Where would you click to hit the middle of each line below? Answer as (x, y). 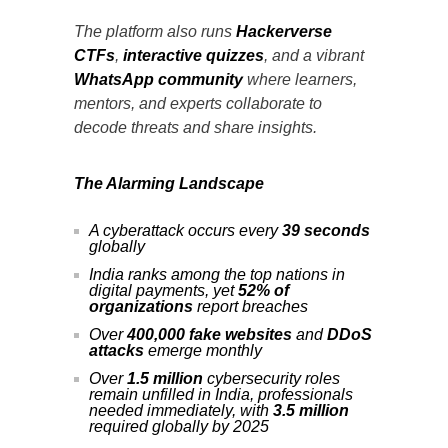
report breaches (250, 306)
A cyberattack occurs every (185, 230)
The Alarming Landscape (169, 183)
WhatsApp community (158, 79)
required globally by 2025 (179, 426)
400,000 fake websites (209, 334)
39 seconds (326, 230)
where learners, (300, 79)
